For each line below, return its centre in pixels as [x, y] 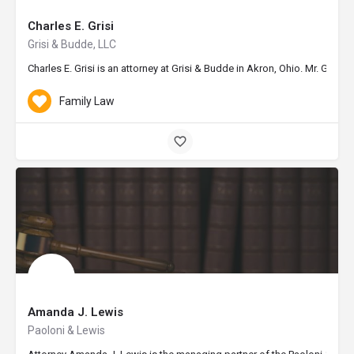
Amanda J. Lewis [75, 312]
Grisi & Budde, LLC [72, 44]
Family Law [87, 101]
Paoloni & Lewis [66, 330]
